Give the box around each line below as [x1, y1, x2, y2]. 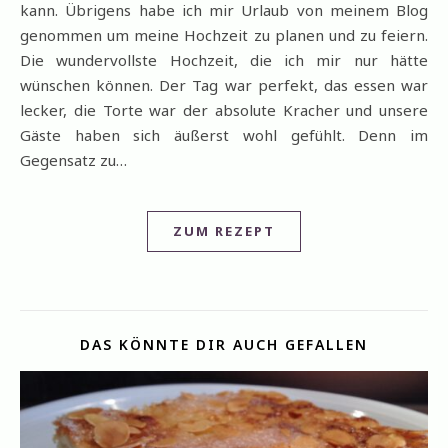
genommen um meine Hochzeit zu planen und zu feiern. [20, 25, 428, 45]
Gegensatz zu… [20, 150, 127, 170]
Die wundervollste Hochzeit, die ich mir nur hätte [20, 50, 428, 70]
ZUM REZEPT [173, 222, 275, 240]
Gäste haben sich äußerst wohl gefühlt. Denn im [20, 125, 428, 145]
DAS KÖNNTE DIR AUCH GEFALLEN [80, 335, 368, 354]
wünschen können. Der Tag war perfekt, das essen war [20, 75, 428, 95]
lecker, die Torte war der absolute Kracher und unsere [20, 100, 428, 120]
